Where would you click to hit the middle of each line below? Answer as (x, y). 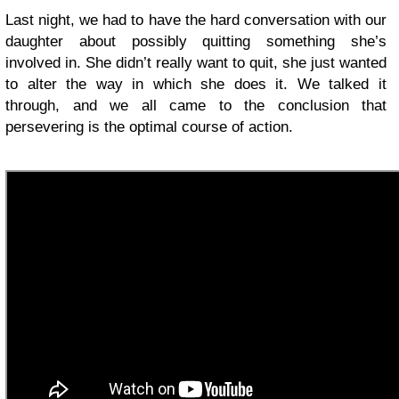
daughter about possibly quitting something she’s (196, 42)
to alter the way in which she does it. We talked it (196, 85)
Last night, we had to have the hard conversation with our (196, 20)
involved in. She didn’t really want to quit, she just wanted (196, 63)
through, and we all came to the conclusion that (196, 106)
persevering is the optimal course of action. (149, 127)
